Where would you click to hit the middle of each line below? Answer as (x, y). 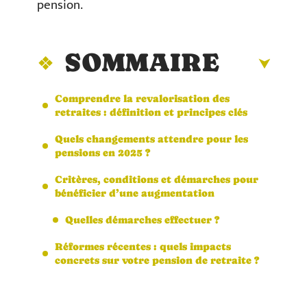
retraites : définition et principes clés (151, 112)
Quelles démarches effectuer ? (142, 219)
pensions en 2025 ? (102, 152)
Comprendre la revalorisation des (142, 98)
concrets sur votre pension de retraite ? (157, 260)
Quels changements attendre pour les (151, 138)
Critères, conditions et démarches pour (157, 179)
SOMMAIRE (142, 62)
